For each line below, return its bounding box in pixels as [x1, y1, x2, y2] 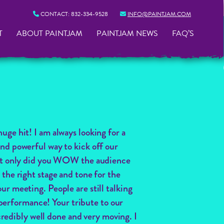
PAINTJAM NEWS [96, 27, 158, 39]
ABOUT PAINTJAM [16, 27, 82, 39]
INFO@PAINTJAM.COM [127, 9, 191, 18]
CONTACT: [40, 9, 69, 18]
